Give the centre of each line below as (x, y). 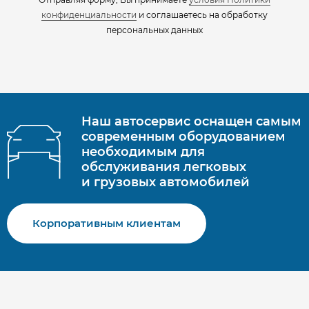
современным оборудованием (183, 137)
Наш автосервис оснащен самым (191, 122)
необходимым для (143, 152)
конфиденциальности (89, 15)
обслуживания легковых (164, 167)
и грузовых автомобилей (166, 182)
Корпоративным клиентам (107, 223)
